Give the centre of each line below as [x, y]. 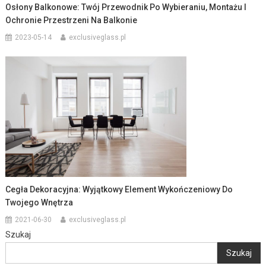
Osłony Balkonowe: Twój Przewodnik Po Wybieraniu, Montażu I [126, 7]
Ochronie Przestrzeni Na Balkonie [72, 20]
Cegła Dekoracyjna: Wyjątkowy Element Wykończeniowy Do [119, 190]
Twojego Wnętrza [39, 203]
